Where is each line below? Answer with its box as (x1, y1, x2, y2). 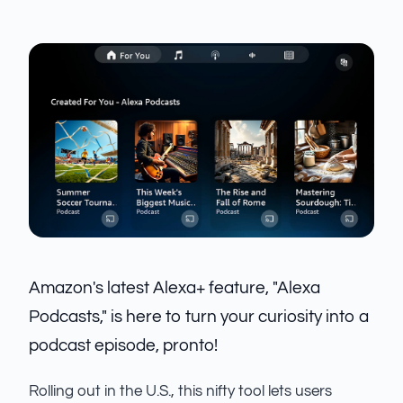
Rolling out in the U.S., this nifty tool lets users (29, 383, 332, 400)
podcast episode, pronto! (29, 336, 218, 355)
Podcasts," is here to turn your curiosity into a (29, 308, 369, 327)
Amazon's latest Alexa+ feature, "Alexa (29, 279, 320, 298)
